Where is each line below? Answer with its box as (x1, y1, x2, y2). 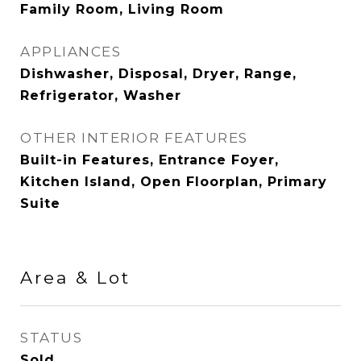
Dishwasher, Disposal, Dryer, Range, (20, 66, 297, 81)
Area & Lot (20, 268, 131, 288)
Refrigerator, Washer (20, 88, 181, 103)
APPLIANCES (20, 44, 121, 60)
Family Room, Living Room (20, 2, 224, 17)
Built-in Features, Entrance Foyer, (20, 152, 279, 168)
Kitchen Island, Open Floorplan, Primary (20, 174, 327, 189)
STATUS (20, 330, 82, 346)
